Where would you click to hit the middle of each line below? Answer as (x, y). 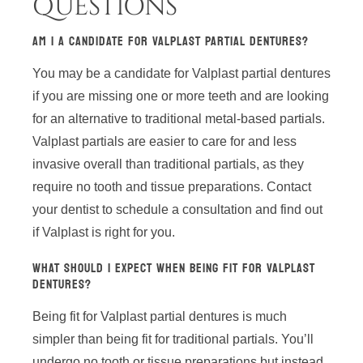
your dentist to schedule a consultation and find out (177, 209)
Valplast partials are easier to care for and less (164, 141)
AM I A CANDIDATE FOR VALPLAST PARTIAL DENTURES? (171, 41)
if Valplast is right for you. (104, 232)
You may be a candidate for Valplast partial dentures (181, 73)
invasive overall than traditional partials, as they (168, 164)
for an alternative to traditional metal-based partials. (179, 118)
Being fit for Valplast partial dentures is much (160, 316)
